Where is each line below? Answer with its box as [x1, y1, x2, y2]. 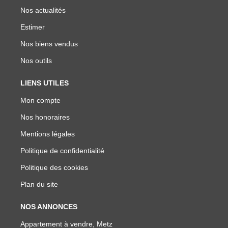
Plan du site [20, 180, 58, 188]
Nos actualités [20, 6, 66, 14]
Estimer [20, 22, 45, 31]
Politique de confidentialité [20, 146, 104, 155]
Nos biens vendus [20, 39, 78, 48]
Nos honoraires [20, 112, 70, 121]
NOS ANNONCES [20, 202, 77, 211]
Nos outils [20, 56, 52, 65]
